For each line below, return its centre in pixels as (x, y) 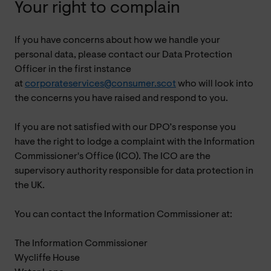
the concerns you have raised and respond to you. (121, 98)
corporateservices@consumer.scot (100, 84)
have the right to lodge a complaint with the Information (135, 142)
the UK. (30, 185)
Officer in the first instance (73, 69)
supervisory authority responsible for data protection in (134, 171)
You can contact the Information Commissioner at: (123, 214)
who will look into (215, 84)
